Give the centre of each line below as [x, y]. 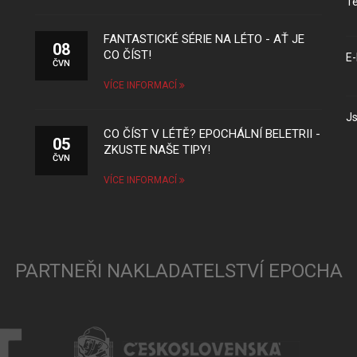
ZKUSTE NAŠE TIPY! [157, 150]
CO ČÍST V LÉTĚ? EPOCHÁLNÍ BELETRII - [212, 134]
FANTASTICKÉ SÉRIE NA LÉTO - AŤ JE [204, 39]
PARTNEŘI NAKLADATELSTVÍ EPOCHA [178, 271]
